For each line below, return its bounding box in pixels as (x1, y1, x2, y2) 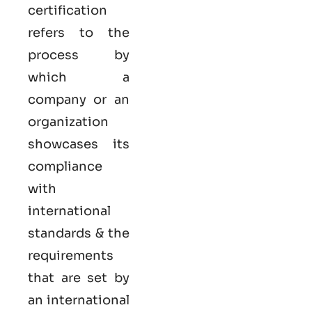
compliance (28, 159, 102, 175)
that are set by (28, 270, 130, 286)
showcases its (28, 136, 130, 153)
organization (28, 114, 109, 130)
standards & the (28, 226, 130, 242)
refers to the (28, 25, 130, 41)
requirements (28, 248, 114, 264)
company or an (28, 92, 130, 108)
